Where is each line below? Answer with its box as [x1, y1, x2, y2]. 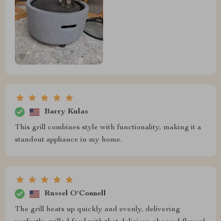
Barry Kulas [44, 108, 88, 116]
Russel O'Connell [44, 189, 106, 198]
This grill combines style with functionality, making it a [15, 124, 201, 132]
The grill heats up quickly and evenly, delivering [15, 206, 180, 214]
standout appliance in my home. [15, 136, 122, 145]
